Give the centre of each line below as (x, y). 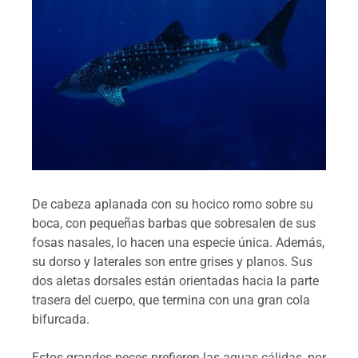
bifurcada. (61, 319)
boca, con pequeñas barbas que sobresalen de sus (174, 223)
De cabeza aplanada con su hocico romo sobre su (173, 204)
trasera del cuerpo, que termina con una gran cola (171, 300)
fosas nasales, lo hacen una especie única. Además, (178, 242)
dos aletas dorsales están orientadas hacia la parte (175, 280)
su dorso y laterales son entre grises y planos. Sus (172, 261)
